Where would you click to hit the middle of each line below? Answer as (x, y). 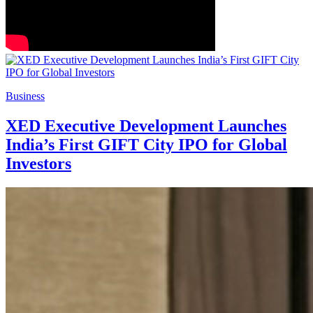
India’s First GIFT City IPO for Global (146, 145)
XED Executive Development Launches (146, 126)
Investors (38, 164)
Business (25, 96)
